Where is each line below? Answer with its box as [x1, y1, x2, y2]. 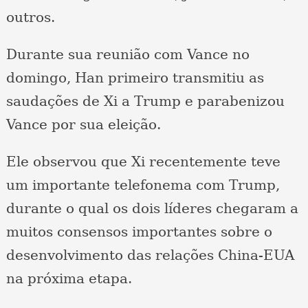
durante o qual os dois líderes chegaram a [5, 200, 298, 217]
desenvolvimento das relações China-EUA [5, 247, 294, 264]
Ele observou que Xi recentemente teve [5, 153, 280, 170]
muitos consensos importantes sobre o [5, 223, 272, 241]
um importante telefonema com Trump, [5, 177, 280, 194]
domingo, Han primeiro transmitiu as [5, 69, 264, 87]
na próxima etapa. [5, 270, 132, 287]
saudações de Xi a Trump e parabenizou [5, 93, 285, 110]
